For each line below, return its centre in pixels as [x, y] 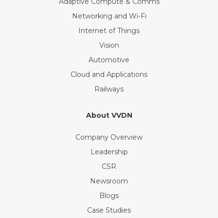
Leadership [109, 152]
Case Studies [109, 210]
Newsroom [109, 181]
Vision [109, 45]
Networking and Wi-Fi [109, 16]
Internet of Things [109, 31]
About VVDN [109, 116]
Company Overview [109, 137]
